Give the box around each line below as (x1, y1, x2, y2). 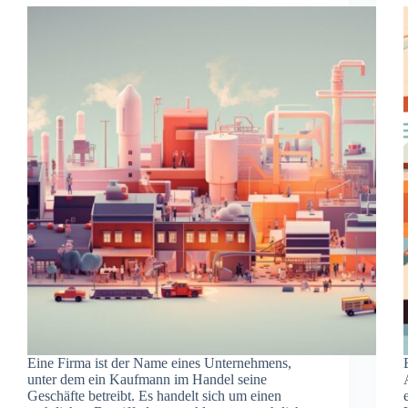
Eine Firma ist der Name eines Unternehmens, (27, 354, 291, 371)
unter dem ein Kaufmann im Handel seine (27, 371, 267, 387)
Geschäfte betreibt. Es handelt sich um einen (27, 387, 281, 403)
